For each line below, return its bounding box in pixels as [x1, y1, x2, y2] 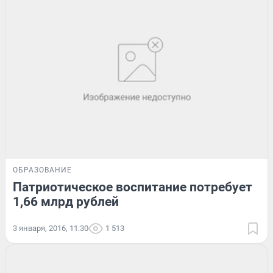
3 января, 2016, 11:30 [13, 223, 88, 233]
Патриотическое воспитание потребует [13, 179, 252, 194]
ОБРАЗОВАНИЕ [13, 165, 72, 174]
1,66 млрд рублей [13, 194, 119, 209]
